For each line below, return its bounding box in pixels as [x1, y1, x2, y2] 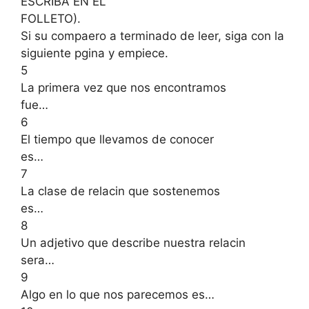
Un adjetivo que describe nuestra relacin [21, 235, 246, 250]
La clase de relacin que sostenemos [21, 183, 220, 198]
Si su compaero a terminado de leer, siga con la [21, 28, 284, 43]
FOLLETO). [21, 11, 81, 26]
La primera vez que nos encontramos [21, 80, 226, 94]
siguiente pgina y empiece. [21, 46, 168, 60]
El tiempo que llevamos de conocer [21, 132, 214, 146]
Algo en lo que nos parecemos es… [21, 287, 215, 301]
